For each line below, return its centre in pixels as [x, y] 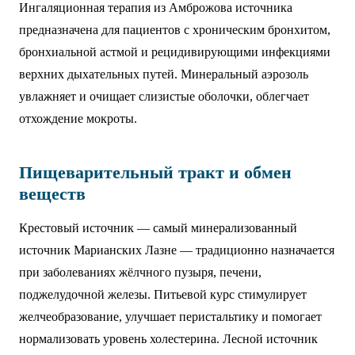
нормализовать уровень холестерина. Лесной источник [168, 339]
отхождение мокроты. [78, 118]
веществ [52, 194]
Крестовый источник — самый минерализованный [158, 228]
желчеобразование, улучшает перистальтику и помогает [170, 317]
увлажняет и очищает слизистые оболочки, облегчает [164, 96]
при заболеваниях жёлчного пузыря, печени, [140, 272]
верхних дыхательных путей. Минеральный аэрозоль [164, 74]
